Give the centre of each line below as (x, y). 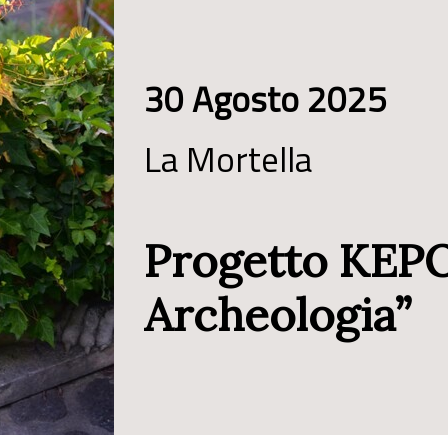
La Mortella (228, 158)
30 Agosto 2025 (265, 98)
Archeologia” (277, 314)
